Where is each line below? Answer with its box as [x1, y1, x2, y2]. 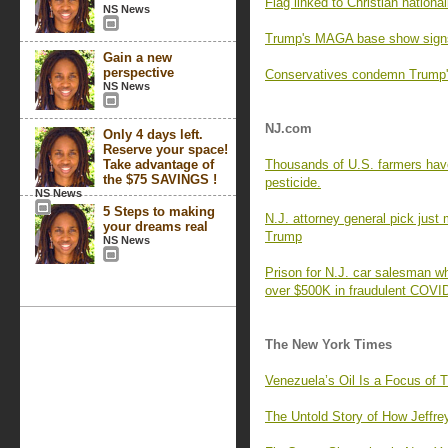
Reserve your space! [103, 142, 228, 157]
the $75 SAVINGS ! [103, 172, 217, 187]
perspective [103, 65, 174, 80]
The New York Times [265, 337, 392, 352]
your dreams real [103, 219, 208, 234]
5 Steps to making [103, 204, 215, 219]
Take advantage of [103, 157, 214, 172]
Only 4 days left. [103, 127, 203, 142]
